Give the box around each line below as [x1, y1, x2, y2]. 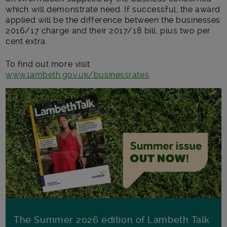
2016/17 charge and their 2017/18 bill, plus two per [6, 25, 211, 35]
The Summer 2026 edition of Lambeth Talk [14, 214, 210, 225]
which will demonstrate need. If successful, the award [6, 4, 220, 14]
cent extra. [6, 36, 48, 46]
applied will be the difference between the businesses [6, 15, 220, 25]
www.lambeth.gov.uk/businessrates [6, 69, 149, 80]
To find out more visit [6, 59, 90, 69]
